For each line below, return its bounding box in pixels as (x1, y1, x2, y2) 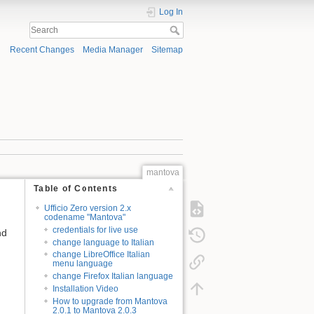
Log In (159, 7, 183, 17)
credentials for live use (53, 224, 139, 235)
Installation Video (53, 284, 119, 294)
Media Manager (82, 45, 143, 55)
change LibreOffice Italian (53, 250, 151, 260)
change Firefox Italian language (53, 271, 174, 282)
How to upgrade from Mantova (53, 296, 168, 307)
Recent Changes (9, 45, 74, 55)
